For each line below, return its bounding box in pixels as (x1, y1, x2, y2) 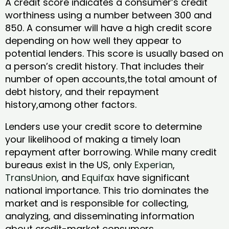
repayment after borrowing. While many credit (5, 145, 217, 158)
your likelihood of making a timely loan (5, 132, 180, 146)
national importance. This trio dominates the (5, 184, 209, 197)
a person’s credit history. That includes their (5, 59, 204, 73)
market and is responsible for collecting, (5, 196, 189, 210)
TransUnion (5, 171, 57, 184)
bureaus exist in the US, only (5, 158, 134, 171)
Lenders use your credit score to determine (5, 120, 202, 133)
